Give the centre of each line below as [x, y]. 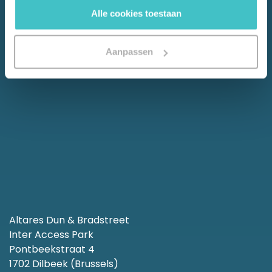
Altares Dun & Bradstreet [69, 220]
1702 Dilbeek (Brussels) [64, 263]
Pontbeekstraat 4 [52, 249]
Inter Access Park [51, 234]
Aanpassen [129, 52]
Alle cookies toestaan [136, 13]
